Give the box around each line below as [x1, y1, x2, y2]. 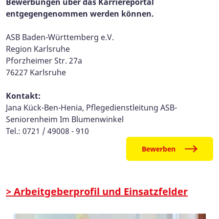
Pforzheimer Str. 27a [6, 55, 82, 66]
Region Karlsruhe [6, 44, 70, 55]
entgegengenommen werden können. [6, 8, 154, 20]
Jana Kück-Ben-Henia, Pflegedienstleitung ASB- [6, 102, 177, 113]
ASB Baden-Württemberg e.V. [6, 32, 114, 43]
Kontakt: [6, 90, 41, 102]
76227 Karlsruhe [6, 67, 66, 78]
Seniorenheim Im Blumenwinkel [6, 114, 124, 125]
